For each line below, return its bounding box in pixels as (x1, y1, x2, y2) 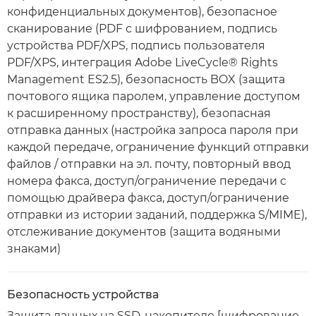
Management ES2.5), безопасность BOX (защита (7, 73, 285, 86)
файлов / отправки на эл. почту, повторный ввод (7, 157, 291, 171)
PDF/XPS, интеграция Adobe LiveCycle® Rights (7, 56, 278, 69)
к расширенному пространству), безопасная (7, 107, 271, 120)
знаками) (7, 242, 61, 255)
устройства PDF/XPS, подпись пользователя (7, 39, 265, 52)
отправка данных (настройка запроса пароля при (7, 123, 298, 137)
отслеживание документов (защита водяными (7, 225, 281, 238)
